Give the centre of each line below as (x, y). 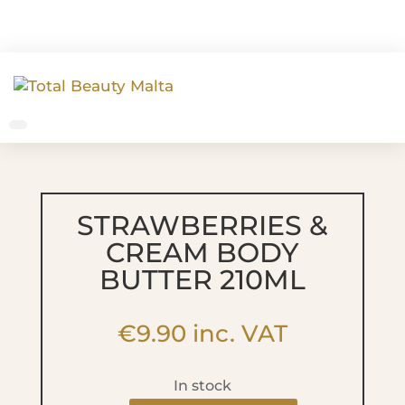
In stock (202, 386)
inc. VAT (236, 334)
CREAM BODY (202, 253)
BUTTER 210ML (202, 280)
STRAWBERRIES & (202, 226)
